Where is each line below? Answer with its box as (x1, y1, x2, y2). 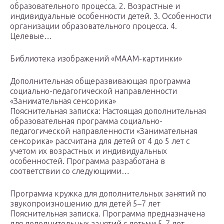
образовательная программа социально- (10, 116, 162, 126)
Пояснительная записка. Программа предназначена (10, 209, 205, 218)
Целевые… (10, 31, 52, 41)
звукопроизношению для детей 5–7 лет (10, 199, 160, 208)
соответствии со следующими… (10, 166, 129, 176)
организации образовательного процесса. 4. (10, 21, 177, 31)
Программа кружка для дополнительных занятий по (10, 189, 206, 198)
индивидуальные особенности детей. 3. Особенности (10, 11, 211, 21)
